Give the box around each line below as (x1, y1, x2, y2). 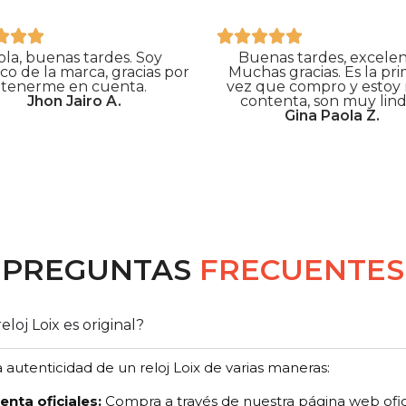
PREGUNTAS (2, 252, 199, 288)
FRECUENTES (199, 252, 404, 288)
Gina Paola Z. (285, 107, 380, 125)
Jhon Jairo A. (26, 92, 121, 111)
